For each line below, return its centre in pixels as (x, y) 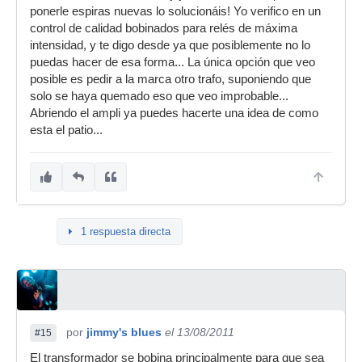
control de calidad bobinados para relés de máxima (164, 28)
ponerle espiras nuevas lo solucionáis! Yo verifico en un (175, 11)
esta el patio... (66, 130)
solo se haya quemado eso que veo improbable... (159, 96)
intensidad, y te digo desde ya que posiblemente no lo (170, 45)
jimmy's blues (124, 332)
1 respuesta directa (126, 232)
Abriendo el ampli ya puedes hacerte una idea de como (174, 113)
